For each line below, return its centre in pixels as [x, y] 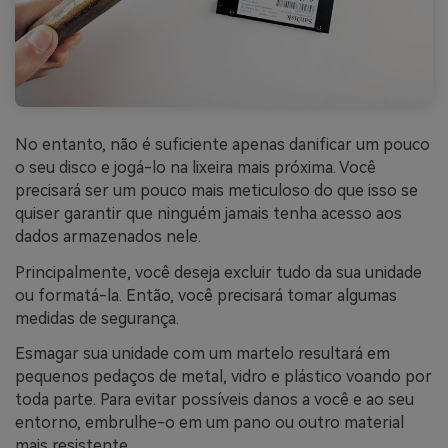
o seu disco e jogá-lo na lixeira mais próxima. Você [195, 167]
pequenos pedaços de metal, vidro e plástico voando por [223, 377]
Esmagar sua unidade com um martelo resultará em [202, 354]
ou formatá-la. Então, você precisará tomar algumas [206, 295]
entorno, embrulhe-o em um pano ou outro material [209, 423]
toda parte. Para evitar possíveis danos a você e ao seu [214, 400]
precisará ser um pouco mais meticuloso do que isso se [216, 190]
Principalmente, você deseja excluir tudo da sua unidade [218, 272]
